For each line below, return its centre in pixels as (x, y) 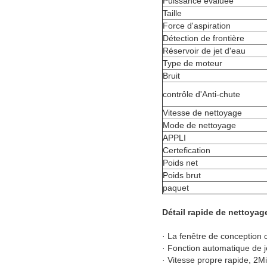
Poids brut (182, 176)
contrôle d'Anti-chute (201, 94)
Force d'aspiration (197, 26)
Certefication (187, 150)
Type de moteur (193, 63)
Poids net (180, 163)
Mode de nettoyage (199, 125)
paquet (176, 188)
